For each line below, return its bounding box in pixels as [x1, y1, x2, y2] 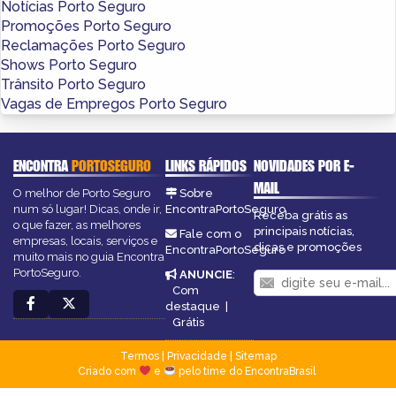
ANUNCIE [179, 267, 232, 281]
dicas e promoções [254, 240, 362, 254]
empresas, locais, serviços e [13, 233, 157, 247]
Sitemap [234, 349, 277, 362]
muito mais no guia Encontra [13, 249, 164, 263]
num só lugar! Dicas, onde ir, [13, 202, 162, 216]
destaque [164, 299, 220, 313]
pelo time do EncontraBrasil [175, 364, 318, 377]
